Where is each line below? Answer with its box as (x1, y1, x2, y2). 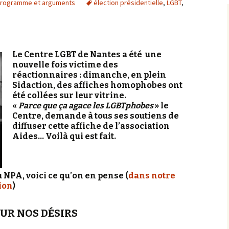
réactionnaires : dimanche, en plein (12, 70, 166, 80)
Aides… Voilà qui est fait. (12, 131, 116, 141)
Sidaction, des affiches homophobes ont (12, 80, 182, 90)
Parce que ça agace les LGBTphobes (18, 101, 153, 110)
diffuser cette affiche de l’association (12, 121, 170, 131)
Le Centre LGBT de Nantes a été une (12, 50, 162, 59)
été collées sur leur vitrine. (12, 90, 126, 100)
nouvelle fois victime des (12, 60, 118, 70)
